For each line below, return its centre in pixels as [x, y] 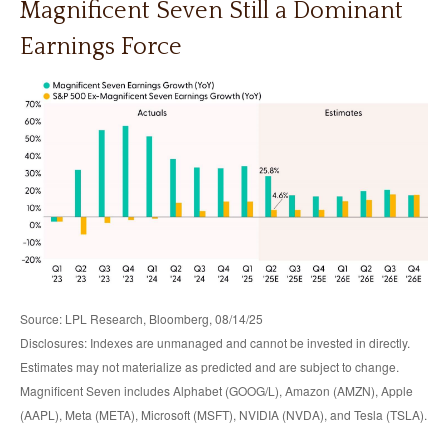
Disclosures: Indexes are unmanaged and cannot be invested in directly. [215, 342]
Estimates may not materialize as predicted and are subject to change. [209, 366]
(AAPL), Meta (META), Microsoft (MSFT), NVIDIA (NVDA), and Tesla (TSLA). [223, 414]
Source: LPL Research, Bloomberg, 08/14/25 [141, 318]
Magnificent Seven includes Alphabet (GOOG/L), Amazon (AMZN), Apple [216, 390]
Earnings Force [101, 46]
